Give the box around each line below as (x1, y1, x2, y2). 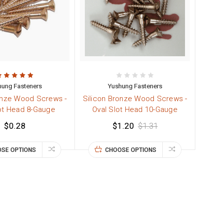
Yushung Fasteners (108, 82, 162, 90)
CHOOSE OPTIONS (105, 147, 157, 154)
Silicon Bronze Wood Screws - (82, 94, 187, 104)
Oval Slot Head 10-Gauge (92, 105, 178, 114)
